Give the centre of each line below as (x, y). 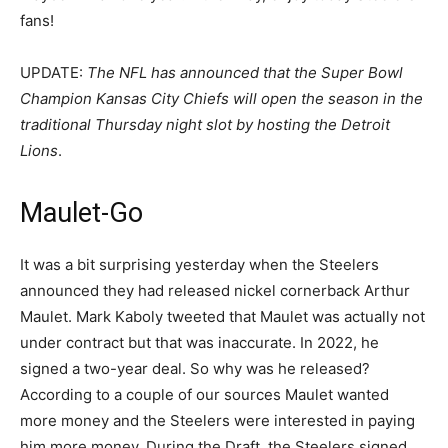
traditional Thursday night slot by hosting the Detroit (205, 125)
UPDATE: (53, 73)
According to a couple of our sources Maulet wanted (204, 395)
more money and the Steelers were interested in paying (217, 421)
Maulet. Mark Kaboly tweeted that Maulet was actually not (222, 317)
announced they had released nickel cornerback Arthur (215, 291)
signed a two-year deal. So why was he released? (195, 369)
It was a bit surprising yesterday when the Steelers (199, 265)
